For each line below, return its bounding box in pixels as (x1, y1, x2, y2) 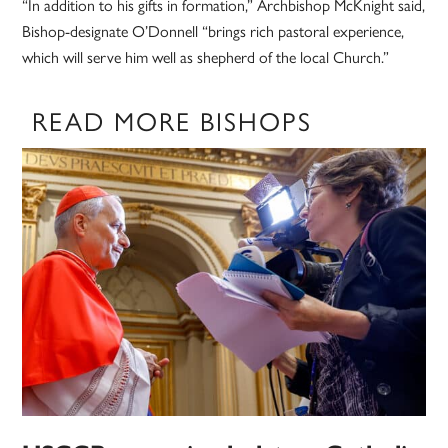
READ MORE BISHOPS (32, 105, 313, 138)
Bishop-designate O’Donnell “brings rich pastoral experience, (22, 21, 405, 41)
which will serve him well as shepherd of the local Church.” (22, 47, 390, 67)
